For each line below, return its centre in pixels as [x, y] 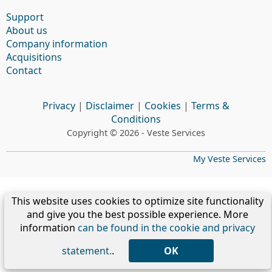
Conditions [136, 119]
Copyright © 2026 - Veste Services [136, 133]
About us [27, 30]
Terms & [210, 106]
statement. [87, 251]
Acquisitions [34, 57]
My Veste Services [229, 159]
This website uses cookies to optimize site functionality [138, 201]
